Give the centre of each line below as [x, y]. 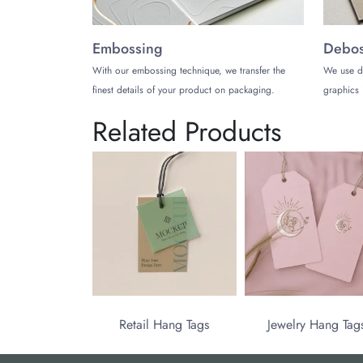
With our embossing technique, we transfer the [189, 71]
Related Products [187, 132]
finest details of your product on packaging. [184, 90]
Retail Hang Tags [164, 324]
